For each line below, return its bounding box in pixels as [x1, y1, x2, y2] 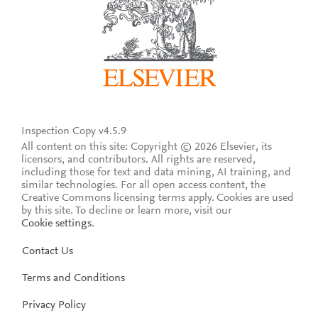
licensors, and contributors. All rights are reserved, [21, 153, 256, 165]
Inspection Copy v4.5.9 [21, 125, 127, 137]
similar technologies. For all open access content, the [21, 179, 266, 191]
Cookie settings [21, 217, 92, 229]
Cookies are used [216, 192, 295, 204]
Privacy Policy [22, 299, 86, 311]
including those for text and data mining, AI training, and [21, 166, 292, 178]
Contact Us [22, 245, 73, 257]
